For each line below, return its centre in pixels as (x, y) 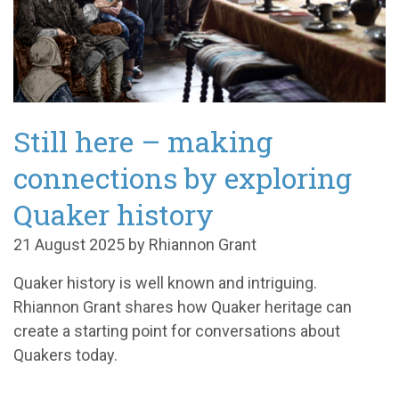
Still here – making (143, 142)
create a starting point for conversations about (177, 331)
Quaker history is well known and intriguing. (165, 283)
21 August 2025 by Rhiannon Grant (135, 245)
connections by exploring (183, 178)
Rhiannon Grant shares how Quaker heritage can (183, 307)
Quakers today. (65, 355)
